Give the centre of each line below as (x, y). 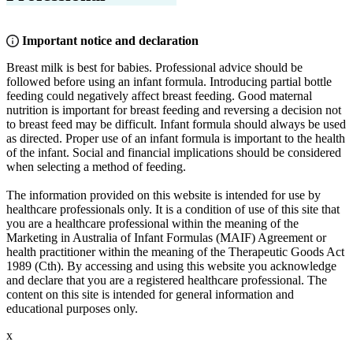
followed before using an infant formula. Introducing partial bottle (169, 81)
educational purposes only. (72, 308)
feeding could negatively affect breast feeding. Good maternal (159, 95)
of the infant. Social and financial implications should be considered (174, 152)
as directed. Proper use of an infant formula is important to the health (176, 138)
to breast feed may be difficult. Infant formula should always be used (176, 124)
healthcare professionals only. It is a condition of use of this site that (173, 209)
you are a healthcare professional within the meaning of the (152, 223)
